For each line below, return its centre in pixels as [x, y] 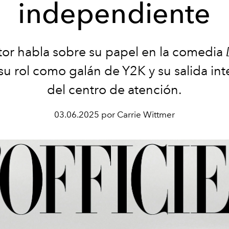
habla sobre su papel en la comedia [120, 52]
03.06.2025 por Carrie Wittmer [114, 114]
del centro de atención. [114, 89]
